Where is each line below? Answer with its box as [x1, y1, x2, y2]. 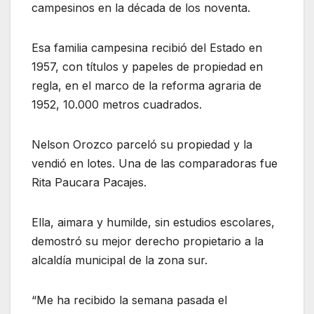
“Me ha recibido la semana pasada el [32, 292, 227, 307]
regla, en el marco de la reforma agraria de [32, 78, 261, 93]
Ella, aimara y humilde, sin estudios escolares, [32, 214, 275, 229]
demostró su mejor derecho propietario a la [32, 233, 264, 248]
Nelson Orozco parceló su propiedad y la [32, 137, 252, 151]
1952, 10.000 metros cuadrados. [32, 97, 202, 111]
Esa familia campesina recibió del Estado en [32, 40, 262, 55]
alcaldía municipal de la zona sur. [32, 252, 207, 267]
